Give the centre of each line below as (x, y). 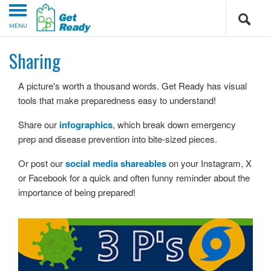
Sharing (35, 61)
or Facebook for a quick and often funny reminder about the (134, 178)
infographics (85, 125)
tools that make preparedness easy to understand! (117, 100)
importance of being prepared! (77, 192)
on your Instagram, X (209, 163)
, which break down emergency (174, 125)
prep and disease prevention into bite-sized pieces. (118, 139)
